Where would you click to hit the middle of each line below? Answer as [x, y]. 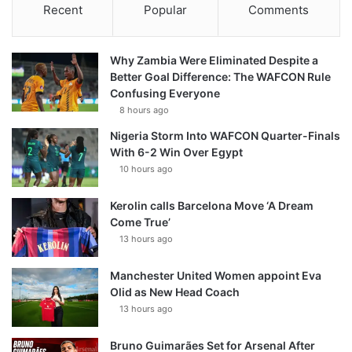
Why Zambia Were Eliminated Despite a [214, 60]
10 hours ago [146, 169]
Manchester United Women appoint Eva [216, 276]
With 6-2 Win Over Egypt [176, 152]
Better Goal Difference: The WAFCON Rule [220, 77]
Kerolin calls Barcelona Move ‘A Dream [212, 206]
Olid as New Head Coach [175, 292]
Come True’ [140, 222]
